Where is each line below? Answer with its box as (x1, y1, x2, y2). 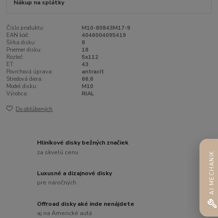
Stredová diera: (6, 75, 43, 83)
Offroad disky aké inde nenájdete (37, 200, 135, 208)
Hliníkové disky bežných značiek (37, 138, 129, 146)
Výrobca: (6, 90, 29, 97)
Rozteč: (6, 53, 24, 61)
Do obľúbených (16, 106, 53, 113)
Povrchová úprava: (6, 68, 54, 75)
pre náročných (37, 179, 77, 187)
